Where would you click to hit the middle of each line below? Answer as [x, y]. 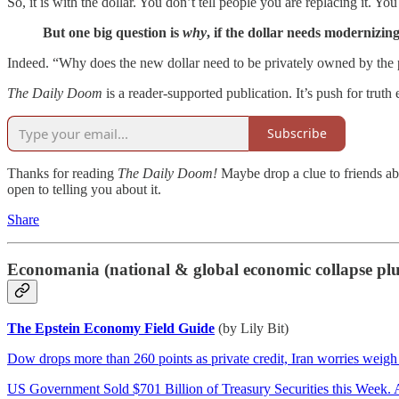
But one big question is [113, 32]
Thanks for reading [62, 173]
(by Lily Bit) [253, 328]
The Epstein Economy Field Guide [111, 328]
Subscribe [297, 134]
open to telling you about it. [84, 189]
